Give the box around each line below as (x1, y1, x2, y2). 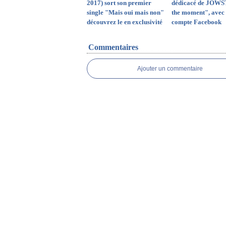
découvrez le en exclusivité (87, 18, 162, 26)
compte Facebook (171, 18, 221, 26)
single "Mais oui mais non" (87, 9, 164, 16)
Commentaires (88, 43, 138, 51)
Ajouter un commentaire (137, 65, 203, 72)
